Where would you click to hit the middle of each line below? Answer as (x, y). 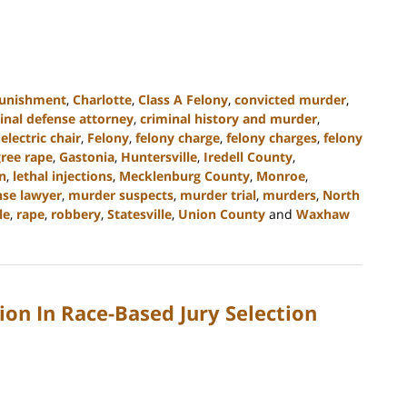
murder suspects (121, 194)
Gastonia (87, 156)
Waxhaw (323, 213)
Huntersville (159, 156)
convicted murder (290, 99)
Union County (222, 213)
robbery (76, 213)
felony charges (272, 137)
